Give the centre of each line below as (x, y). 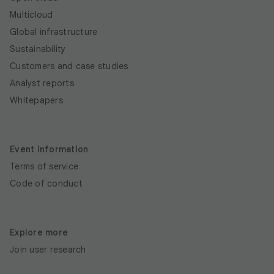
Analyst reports (42, 83)
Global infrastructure (54, 32)
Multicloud (31, 15)
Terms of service (44, 167)
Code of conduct (46, 184)
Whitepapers (36, 101)
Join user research (48, 250)
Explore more (39, 233)
